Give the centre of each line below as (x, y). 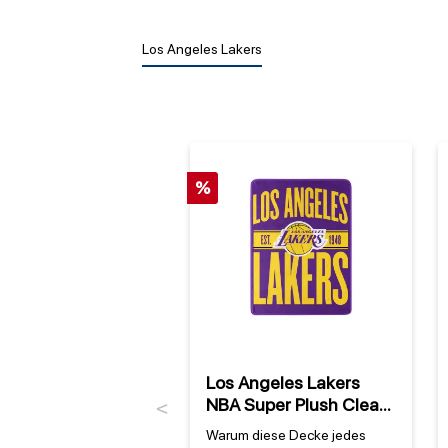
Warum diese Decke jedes (286, 435)
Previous (162, 418)
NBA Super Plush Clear (295, 405)
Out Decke (248, 427)
